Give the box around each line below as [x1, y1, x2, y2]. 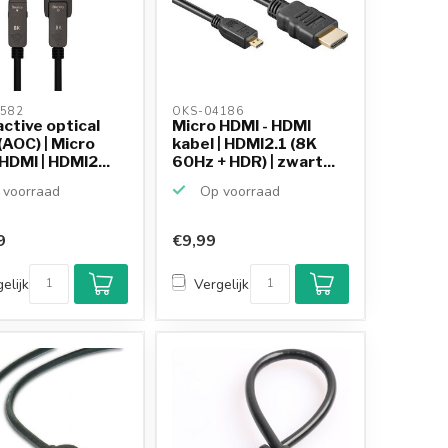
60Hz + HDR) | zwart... [172, 151, 336, 171]
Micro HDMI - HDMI [172, 115, 312, 135]
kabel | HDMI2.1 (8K [172, 133, 318, 153]
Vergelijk [194, 274, 250, 294]
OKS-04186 [172, 103, 249, 119]
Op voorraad [196, 181, 281, 201]
